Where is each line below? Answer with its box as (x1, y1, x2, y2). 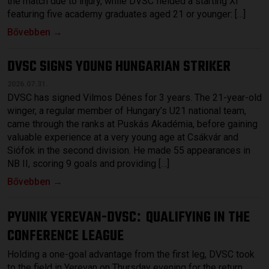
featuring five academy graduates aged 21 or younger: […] (7, 8, 246, 20)
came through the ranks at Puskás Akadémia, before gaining (7, 118, 258, 130)
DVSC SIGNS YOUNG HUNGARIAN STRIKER (7, 55, 231, 78)
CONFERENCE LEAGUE (7, 225, 124, 247)
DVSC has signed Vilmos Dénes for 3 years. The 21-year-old (7, 91, 262, 103)
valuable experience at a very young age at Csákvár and (7, 131, 238, 143)
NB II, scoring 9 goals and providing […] (7, 157, 169, 169)
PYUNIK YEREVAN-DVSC (7, 206, 136, 229)
